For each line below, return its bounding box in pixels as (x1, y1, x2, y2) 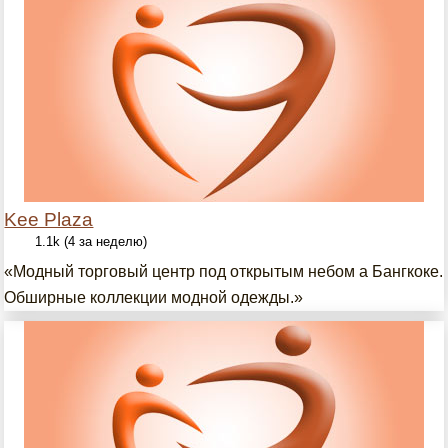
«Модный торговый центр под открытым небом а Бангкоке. (4, 263, 444, 280)
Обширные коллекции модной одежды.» (4, 289, 304, 306)
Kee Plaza (4, 209, 94, 230)
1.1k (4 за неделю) (35, 234, 148, 249)
